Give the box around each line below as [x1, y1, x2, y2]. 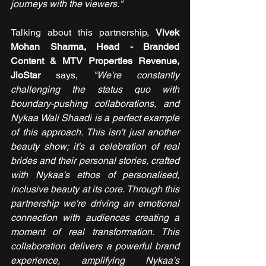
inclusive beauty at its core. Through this [11, 183, 179, 195]
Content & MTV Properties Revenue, [11, 55, 179, 67]
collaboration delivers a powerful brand [11, 240, 179, 252]
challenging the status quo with [11, 84, 179, 96]
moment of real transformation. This [11, 226, 179, 238]
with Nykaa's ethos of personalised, [11, 169, 179, 181]
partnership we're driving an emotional [11, 198, 179, 210]
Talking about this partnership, [11, 27, 156, 39]
